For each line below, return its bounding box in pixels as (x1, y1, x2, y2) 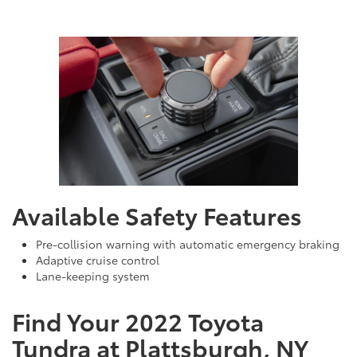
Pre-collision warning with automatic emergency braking (36, 236, 339, 253)
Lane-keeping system (36, 268, 150, 284)
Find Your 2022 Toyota (12, 304, 264, 339)
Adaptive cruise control (36, 252, 159, 269)
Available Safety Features (12, 198, 302, 233)
